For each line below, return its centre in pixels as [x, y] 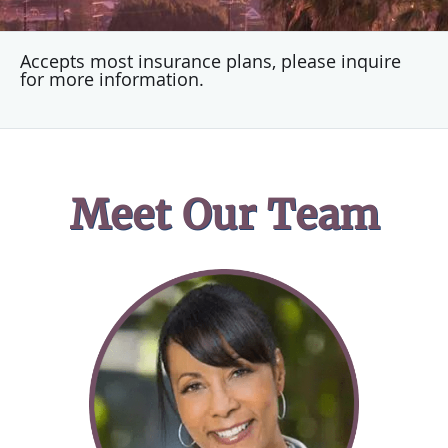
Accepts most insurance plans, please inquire [210, 60]
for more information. [112, 78]
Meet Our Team [224, 214]
